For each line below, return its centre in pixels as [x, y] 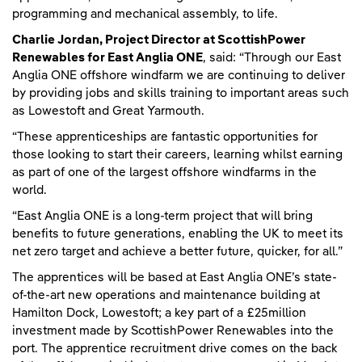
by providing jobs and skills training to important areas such [181, 93]
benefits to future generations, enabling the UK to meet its [178, 234]
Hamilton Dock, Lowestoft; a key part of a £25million [159, 313]
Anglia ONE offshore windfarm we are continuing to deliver [179, 75]
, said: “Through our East [272, 57]
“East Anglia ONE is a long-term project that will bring [162, 216]
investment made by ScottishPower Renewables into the [173, 330]
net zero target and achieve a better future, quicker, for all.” [179, 251]
